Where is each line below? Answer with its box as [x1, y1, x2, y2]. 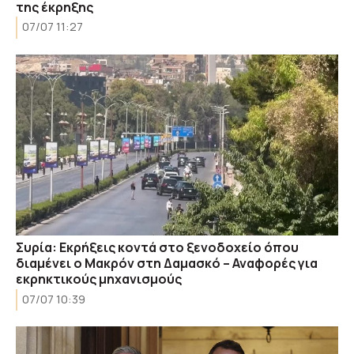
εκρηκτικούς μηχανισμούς [16, 270, 182, 288]
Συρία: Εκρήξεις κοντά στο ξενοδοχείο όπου [16, 239, 299, 256]
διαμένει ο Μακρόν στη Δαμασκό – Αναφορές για [16, 254, 318, 272]
